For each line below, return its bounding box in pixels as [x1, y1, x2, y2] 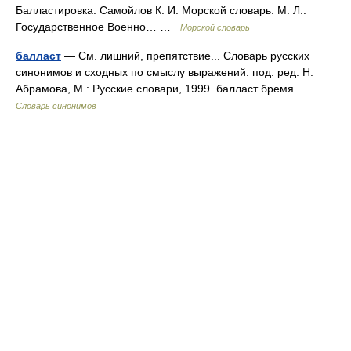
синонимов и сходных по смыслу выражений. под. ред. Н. [16, 66, 313, 78]
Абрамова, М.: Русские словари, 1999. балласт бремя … [16, 82, 314, 95]
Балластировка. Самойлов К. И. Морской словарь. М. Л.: [16, 4, 306, 16]
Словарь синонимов [16, 101, 96, 110]
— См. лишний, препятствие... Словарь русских [61, 49, 309, 62]
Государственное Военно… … [16, 20, 180, 33]
